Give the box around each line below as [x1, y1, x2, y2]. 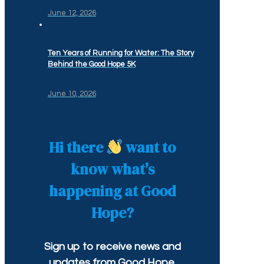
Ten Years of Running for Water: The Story [48, 49, 194, 58]
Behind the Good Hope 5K [48, 60, 136, 69]
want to [123, 137, 176, 157]
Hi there [48, 137, 106, 157]
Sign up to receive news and [44, 240, 181, 252]
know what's [70, 159, 154, 179]
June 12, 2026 [48, 8, 96, 17]
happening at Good [48, 180, 176, 201]
